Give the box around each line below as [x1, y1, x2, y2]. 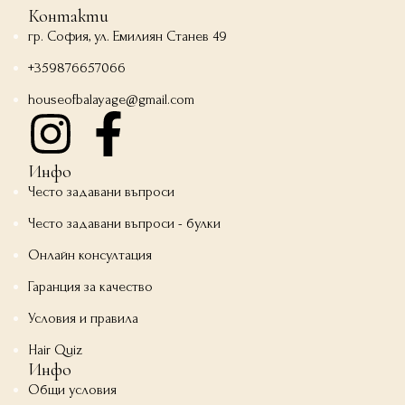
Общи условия [28, 381, 118, 398]
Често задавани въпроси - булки [28, 214, 221, 231]
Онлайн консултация [28, 246, 153, 263]
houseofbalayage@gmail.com [28, 90, 195, 108]
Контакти [28, 5, 109, 27]
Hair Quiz [28, 341, 83, 358]
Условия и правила [28, 309, 139, 326]
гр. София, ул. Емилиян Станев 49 [28, 27, 228, 44]
